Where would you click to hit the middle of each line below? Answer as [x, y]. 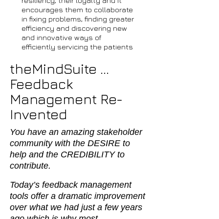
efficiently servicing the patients [77, 47]
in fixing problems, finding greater [78, 19]
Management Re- [66, 99]
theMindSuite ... [59, 68]
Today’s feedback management [71, 185]
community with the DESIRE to [70, 143]
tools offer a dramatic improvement [77, 196]
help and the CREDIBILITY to [67, 154]
